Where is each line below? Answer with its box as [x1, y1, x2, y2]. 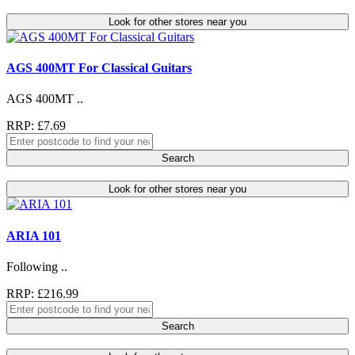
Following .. [6, 259, 67, 273]
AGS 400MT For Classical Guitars [6, 61, 192, 75]
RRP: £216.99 [6, 286, 78, 300]
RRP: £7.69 [6, 119, 66, 133]
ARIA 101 [6, 228, 61, 242]
